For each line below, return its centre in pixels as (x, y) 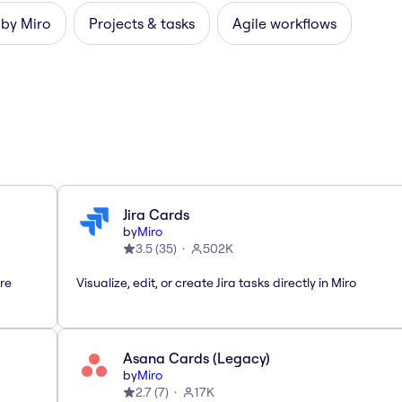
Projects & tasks (142, 23)
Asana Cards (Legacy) (197, 358)
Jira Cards (156, 214)
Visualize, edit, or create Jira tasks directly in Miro (216, 282)
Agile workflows (284, 23)
